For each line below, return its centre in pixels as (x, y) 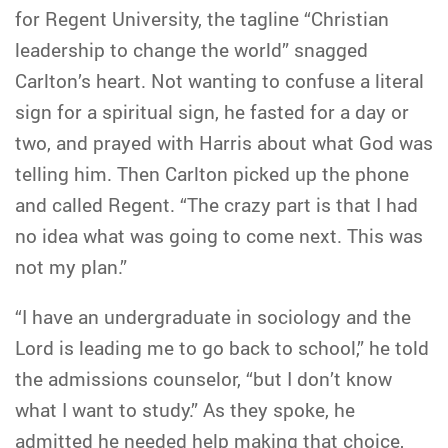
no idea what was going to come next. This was (219, 235)
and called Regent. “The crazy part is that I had (216, 204)
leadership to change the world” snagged (191, 49)
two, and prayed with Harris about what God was (224, 142)
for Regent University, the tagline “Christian (202, 18)
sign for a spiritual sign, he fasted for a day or (212, 111)
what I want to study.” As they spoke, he (185, 409)
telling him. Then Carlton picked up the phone (212, 173)
